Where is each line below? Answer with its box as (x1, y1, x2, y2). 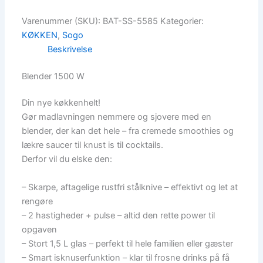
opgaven (22, 224, 58, 235)
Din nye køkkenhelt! (22, 97, 101, 109)
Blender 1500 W (22, 70, 85, 82)
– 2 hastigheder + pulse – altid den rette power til (22, 210, 215, 221)
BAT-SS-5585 (103, 15, 159, 26)
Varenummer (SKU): (22, 15, 103, 26)
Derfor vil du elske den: (22, 154, 113, 165)
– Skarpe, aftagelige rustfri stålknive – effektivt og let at (22, 181, 238, 193)
